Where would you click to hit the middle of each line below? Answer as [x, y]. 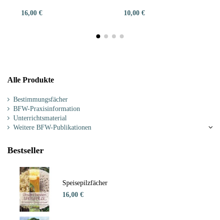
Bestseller [26, 150]
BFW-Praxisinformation [47, 109]
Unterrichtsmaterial [40, 118]
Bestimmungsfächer [41, 99]
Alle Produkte [31, 80]
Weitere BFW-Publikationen [52, 127]
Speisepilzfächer [85, 183]
